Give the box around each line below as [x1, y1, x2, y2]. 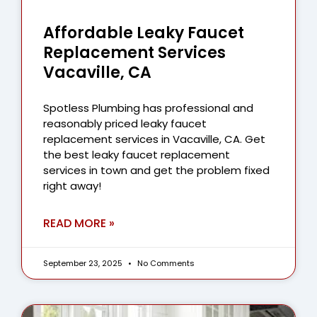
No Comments [135, 257, 195, 269]
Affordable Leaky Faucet [43, 21, 244, 44]
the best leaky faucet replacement [43, 146, 230, 162]
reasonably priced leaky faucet [43, 115, 207, 131]
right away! [43, 178, 101, 193]
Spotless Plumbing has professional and [43, 100, 253, 115]
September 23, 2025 [43, 257, 125, 269]
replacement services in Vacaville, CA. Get [43, 131, 265, 146]
